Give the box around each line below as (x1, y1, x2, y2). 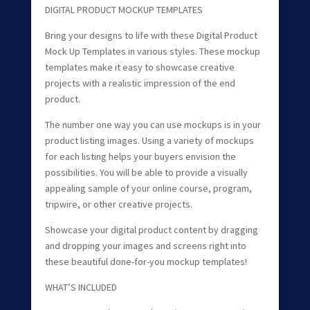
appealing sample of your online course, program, (44, 182, 252, 195)
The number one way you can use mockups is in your (44, 118, 261, 131)
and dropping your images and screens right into (44, 239, 246, 253)
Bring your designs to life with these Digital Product (44, 29, 257, 42)
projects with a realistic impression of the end (44, 77, 235, 90)
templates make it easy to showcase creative (44, 61, 235, 74)
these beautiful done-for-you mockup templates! (44, 255, 247, 268)
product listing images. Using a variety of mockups (44, 134, 254, 147)
